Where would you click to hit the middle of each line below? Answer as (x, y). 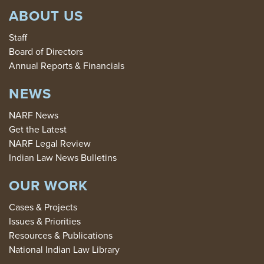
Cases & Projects (43, 207)
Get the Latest (38, 129)
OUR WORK (48, 185)
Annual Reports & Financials (67, 65)
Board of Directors (46, 51)
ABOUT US (46, 16)
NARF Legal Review (50, 143)
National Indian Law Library (64, 249)
